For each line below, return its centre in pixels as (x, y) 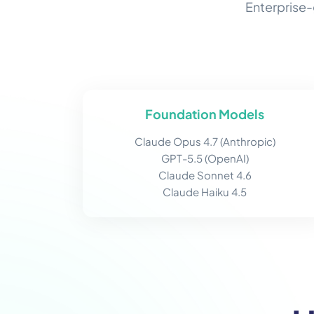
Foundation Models (205, 114)
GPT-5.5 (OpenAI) (205, 158)
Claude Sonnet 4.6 (205, 175)
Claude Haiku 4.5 (205, 192)
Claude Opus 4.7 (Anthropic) (205, 142)
